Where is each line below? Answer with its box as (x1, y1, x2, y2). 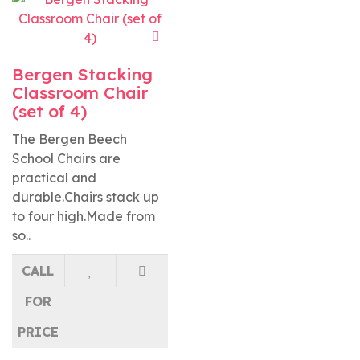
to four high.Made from (12, 208, 155, 224)
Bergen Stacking (12, 63, 153, 84)
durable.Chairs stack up (12, 189, 159, 205)
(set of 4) (12, 100, 87, 121)
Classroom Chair (12, 82, 148, 103)
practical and (12, 170, 96, 186)
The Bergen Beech (12, 131, 127, 147)
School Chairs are (12, 150, 121, 166)
